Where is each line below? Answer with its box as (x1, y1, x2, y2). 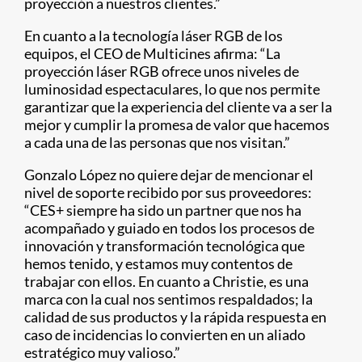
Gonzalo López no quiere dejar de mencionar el (24, 166, 314, 184)
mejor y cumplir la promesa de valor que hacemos (24, 116, 330, 134)
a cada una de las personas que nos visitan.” (24, 133, 290, 152)
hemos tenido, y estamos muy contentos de (24, 255, 293, 273)
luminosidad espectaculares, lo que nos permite (24, 80, 320, 99)
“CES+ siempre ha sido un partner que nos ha (24, 201, 301, 220)
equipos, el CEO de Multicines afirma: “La (24, 44, 280, 63)
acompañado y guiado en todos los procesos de (24, 219, 314, 238)
